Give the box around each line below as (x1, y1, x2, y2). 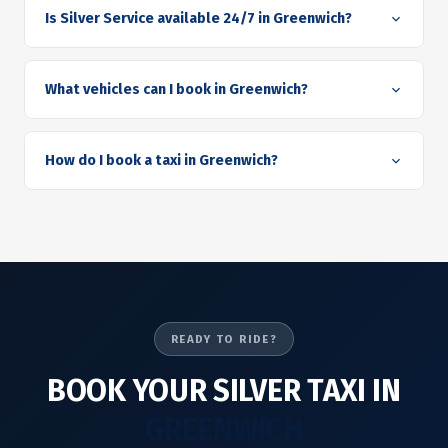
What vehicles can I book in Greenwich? (45, 81, 308, 98)
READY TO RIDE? (170, 332, 278, 346)
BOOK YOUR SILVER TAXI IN (47, 373, 401, 409)
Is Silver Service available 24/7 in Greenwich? (45, 10, 352, 27)
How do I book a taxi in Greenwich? (45, 152, 278, 169)
